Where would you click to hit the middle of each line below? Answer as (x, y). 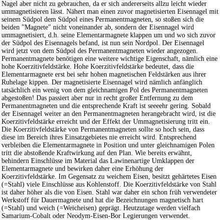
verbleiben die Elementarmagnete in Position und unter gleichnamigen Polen (108, 145)
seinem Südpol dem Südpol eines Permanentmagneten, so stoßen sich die (103, 20)
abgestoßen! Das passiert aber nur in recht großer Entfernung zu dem (97, 98)
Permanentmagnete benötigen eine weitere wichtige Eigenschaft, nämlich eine (110, 59)
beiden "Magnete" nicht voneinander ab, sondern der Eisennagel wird (98, 27)
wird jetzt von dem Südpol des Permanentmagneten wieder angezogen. (100, 51)
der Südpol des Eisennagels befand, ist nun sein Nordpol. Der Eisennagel (103, 43)
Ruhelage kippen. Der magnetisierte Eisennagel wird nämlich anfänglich (102, 82)
